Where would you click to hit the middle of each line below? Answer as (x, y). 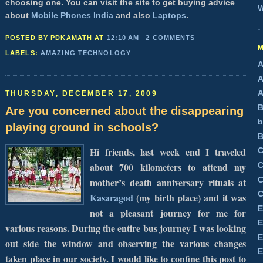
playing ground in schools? (82, 128)
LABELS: (23, 53)
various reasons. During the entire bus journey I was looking (126, 228)
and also (133, 16)
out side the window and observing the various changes (126, 243)
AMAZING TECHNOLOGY (86, 53)
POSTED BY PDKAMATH (50, 38)
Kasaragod (112, 197)
